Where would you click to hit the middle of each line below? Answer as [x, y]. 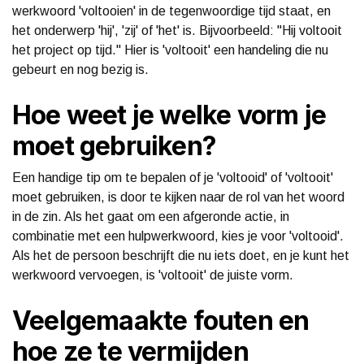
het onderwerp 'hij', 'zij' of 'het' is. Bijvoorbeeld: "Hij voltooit [177, 30]
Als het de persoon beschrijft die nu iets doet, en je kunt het [181, 255]
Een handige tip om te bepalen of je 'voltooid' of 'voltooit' [173, 177]
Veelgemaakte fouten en [161, 320]
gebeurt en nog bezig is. [80, 69]
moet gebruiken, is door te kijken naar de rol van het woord [178, 197]
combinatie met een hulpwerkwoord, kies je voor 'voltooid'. [178, 236]
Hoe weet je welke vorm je [169, 115]
